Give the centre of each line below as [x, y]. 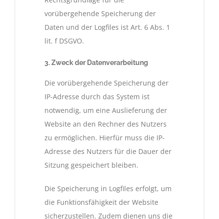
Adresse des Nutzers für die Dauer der [108, 152]
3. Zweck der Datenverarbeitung [96, 62]
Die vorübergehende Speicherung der [107, 83]
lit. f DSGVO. [64, 41]
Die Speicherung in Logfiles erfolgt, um [108, 189]
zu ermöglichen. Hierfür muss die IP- [105, 138]
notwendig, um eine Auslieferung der [106, 110]
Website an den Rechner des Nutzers [106, 124]
